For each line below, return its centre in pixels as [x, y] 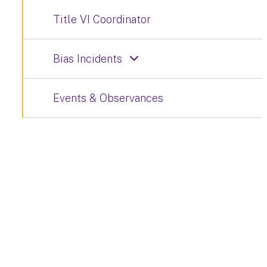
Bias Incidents [88, 59]
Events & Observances [108, 98]
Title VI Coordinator [102, 19]
